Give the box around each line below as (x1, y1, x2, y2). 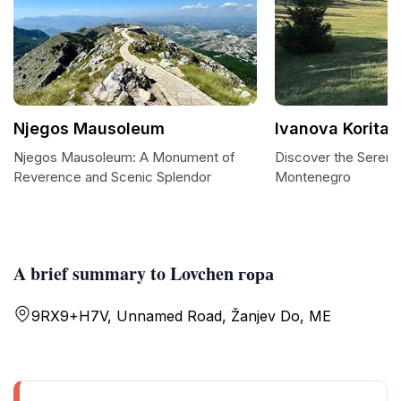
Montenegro (275, 168, 351, 185)
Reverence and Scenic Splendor (13, 168, 211, 185)
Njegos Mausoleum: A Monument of (13, 149, 235, 166)
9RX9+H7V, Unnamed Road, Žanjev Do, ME (31, 307, 331, 325)
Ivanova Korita (275, 119, 389, 138)
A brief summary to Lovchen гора (13, 260, 274, 286)
